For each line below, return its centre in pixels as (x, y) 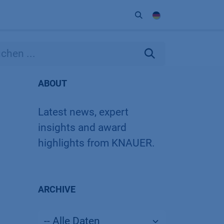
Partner (104, 15)
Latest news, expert (83, 112)
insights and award (82, 127)
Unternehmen (28, 15)
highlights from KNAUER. (96, 143)
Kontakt (71, 15)
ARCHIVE (57, 189)
